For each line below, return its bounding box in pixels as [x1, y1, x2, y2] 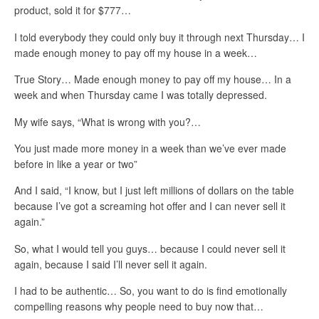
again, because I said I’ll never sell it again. [14, 256, 207, 271]
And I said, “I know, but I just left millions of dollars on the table [14, 183, 294, 198]
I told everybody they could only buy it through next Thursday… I [14, 29, 305, 44]
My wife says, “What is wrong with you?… [14, 114, 201, 129]
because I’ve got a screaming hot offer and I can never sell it [14, 199, 286, 214]
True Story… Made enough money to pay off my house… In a [14, 72, 291, 87]
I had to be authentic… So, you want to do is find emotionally [14, 283, 287, 298]
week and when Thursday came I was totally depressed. [14, 88, 267, 103]
